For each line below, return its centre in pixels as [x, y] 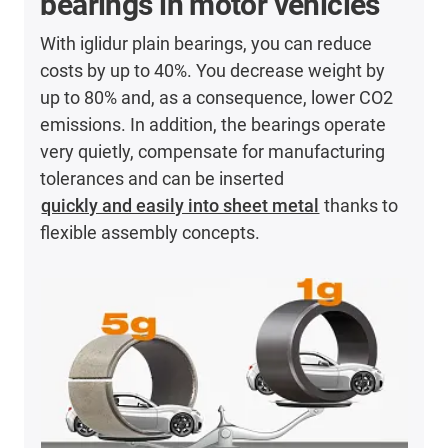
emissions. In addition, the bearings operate [213, 124]
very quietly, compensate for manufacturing [213, 151]
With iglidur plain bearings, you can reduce [206, 43]
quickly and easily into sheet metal [180, 205]
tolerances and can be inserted [162, 178]
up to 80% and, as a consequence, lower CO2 [217, 97]
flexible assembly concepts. [150, 232]
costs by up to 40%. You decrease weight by [213, 70]
